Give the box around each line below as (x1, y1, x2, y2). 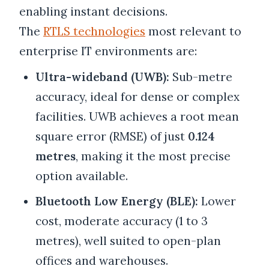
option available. (35, 168, 128, 183)
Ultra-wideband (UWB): (35, 69, 169, 84)
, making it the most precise (75, 148, 231, 163)
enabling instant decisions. (19, 4, 168, 19)
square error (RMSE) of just (35, 128, 188, 144)
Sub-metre (169, 69, 232, 84)
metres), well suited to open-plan (35, 234, 221, 249)
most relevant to (145, 24, 241, 39)
